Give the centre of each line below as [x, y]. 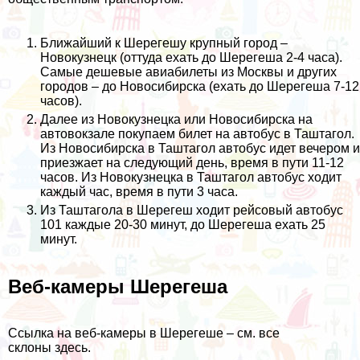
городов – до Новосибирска [123, 86]
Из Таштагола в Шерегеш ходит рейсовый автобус [192, 210]
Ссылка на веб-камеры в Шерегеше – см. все [144, 333]
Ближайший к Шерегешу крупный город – [164, 43]
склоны [31, 348]
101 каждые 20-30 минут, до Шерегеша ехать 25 [183, 224]
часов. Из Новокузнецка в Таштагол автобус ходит [191, 177]
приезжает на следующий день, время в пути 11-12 [192, 162]
